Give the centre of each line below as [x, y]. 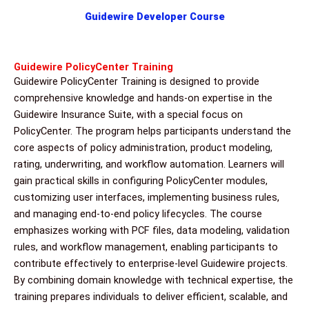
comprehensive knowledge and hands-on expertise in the [143, 98]
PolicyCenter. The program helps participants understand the [152, 131]
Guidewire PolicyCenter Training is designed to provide [137, 82]
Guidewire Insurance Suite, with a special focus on [128, 115]
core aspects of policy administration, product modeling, [143, 148]
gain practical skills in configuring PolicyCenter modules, [141, 181]
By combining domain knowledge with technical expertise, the [153, 280]
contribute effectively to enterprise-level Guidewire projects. [151, 264]
